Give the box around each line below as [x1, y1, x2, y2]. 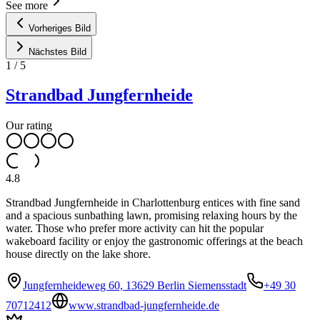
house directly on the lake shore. [6, 248, 151, 261]
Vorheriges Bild [29, 22, 91, 34]
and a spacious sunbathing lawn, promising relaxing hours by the [6, 209, 297, 222]
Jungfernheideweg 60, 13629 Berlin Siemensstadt [23, 279, 246, 292]
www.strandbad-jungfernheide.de [69, 299, 219, 312]
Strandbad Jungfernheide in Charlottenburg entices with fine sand [6, 196, 300, 209]
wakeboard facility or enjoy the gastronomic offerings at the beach [6, 235, 303, 248]
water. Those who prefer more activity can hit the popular [6, 222, 264, 235]
